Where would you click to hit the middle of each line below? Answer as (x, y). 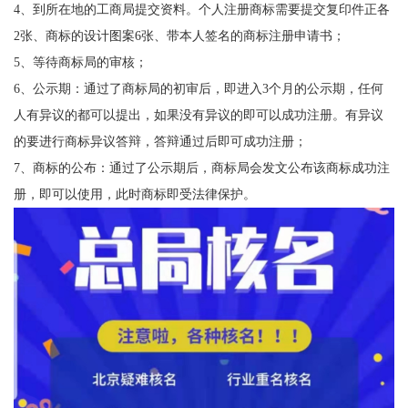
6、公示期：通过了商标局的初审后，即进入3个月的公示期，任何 (198, 89)
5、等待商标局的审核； (80, 62)
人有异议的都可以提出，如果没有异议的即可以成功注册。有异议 (198, 115)
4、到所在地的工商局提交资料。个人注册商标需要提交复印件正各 (201, 10)
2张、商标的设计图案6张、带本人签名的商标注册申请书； (179, 36)
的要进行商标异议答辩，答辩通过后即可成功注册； (160, 142)
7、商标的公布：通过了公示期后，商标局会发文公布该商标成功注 (201, 168)
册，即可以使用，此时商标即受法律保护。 (134, 194)
